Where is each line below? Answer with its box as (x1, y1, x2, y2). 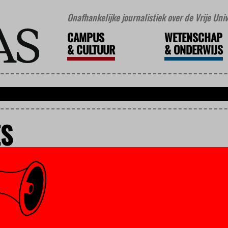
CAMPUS (67, 29, 104, 46)
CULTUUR (73, 41, 115, 58)
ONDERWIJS (170, 41, 223, 58)
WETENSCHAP (164, 29, 222, 46)
